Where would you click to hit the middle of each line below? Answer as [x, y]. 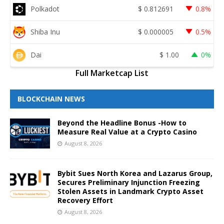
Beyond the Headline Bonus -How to [122, 122]
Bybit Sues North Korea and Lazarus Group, [135, 173]
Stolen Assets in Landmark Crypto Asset [130, 191]
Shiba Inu [45, 32]
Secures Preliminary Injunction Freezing [129, 182]
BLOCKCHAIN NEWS [51, 98]
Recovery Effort [85, 200]
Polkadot [45, 9]
